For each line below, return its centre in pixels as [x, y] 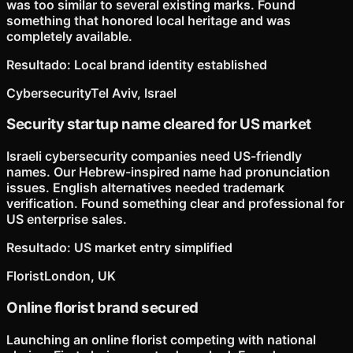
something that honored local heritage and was [149, 20]
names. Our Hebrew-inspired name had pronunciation [168, 172]
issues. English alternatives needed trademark [145, 188]
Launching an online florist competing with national [161, 339]
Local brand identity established [171, 64]
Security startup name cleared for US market [159, 124]
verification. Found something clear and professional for [175, 204]
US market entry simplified [153, 248]
